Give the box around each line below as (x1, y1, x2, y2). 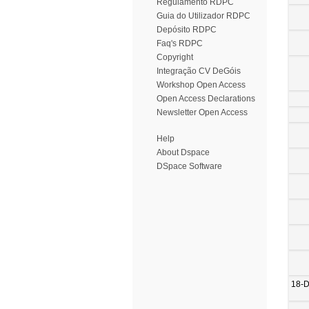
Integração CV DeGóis (157, 66, 241, 76)
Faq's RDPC (157, 39, 203, 48)
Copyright (157, 52, 193, 62)
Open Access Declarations (157, 94, 255, 103)
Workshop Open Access (157, 80, 246, 90)
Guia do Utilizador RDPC (157, 11, 250, 21)
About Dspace (157, 148, 210, 157)
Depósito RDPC (157, 25, 217, 34)
